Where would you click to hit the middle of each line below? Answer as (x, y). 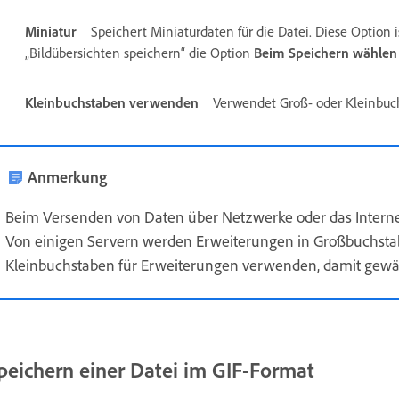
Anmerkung (67, 176)
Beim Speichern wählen (326, 52)
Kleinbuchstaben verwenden (112, 102)
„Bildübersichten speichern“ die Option (139, 52)
